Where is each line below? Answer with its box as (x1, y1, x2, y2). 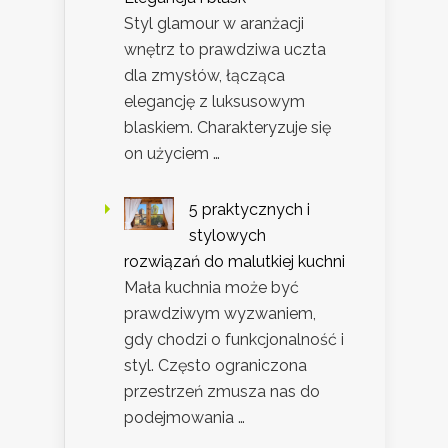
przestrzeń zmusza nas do (124, 381, 320, 401)
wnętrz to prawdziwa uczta (124, 39, 326, 59)
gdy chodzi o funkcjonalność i (124, 329, 344, 349)
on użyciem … (124, 143, 220, 163)
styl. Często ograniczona (124, 355, 307, 375)
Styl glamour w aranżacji (124, 13, 304, 33)
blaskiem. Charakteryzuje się (124, 117, 331, 137)
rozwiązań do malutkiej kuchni (124, 251, 345, 271)
